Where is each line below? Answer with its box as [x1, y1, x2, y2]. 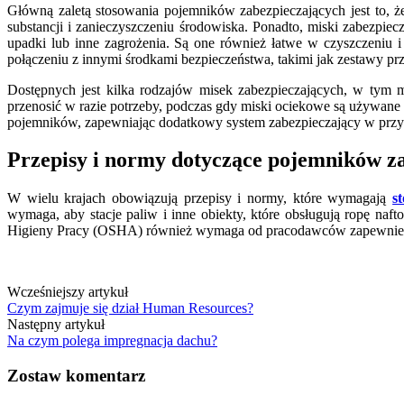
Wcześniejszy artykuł [7, 284, 128, 300]
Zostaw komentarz [7, 366, 145, 386]
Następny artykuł [7, 317, 105, 333]
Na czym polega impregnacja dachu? [7, 333, 217, 349]
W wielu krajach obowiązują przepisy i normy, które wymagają [7, 190, 393, 207]
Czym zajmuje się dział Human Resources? [7, 300, 253, 317]
